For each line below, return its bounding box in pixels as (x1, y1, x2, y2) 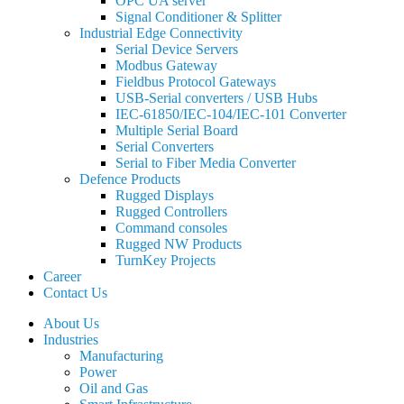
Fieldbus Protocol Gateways (115, 74, 276, 89)
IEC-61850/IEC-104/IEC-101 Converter (115, 106, 346, 122)
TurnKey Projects (115, 252, 216, 268)
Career (43, 269, 81, 284)
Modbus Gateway (115, 58, 217, 73)
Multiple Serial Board (115, 123, 238, 138)
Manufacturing (79, 348, 163, 363)
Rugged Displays (115, 188, 214, 203)
